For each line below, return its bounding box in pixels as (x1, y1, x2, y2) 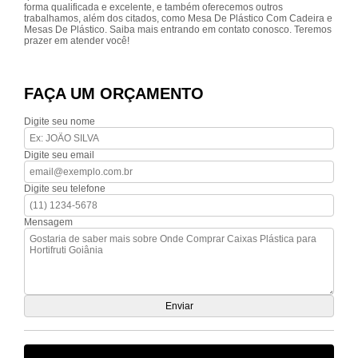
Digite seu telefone (24, 183, 105, 194)
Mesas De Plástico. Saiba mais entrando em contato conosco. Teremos (24, 24, 332, 35)
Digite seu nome (24, 116, 95, 127)
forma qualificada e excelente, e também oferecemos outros (24, 2, 283, 13)
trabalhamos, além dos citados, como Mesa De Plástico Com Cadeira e (24, 13, 332, 24)
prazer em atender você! (24, 35, 129, 46)
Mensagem (24, 217, 73, 228)
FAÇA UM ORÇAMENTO (24, 85, 204, 102)
